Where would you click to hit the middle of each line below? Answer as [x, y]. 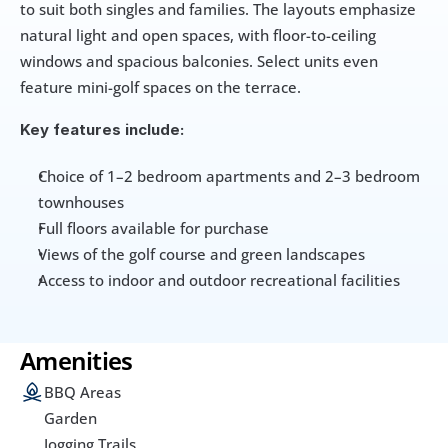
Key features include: [102, 130]
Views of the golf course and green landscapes [201, 254]
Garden [70, 418]
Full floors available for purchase [153, 228]
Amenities [76, 361]
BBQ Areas [82, 392]
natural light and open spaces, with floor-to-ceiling [198, 35]
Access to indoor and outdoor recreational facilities [219, 280]
